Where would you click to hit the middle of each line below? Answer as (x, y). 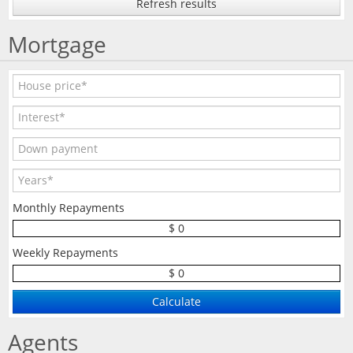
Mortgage (57, 44)
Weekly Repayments (65, 253)
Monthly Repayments (69, 208)
